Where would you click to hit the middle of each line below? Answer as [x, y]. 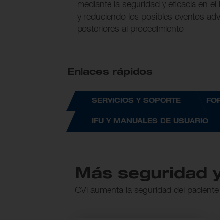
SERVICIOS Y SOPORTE [136, 101]
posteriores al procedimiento [130, 29]
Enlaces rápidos [110, 72]
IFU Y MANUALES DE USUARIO [150, 121]
